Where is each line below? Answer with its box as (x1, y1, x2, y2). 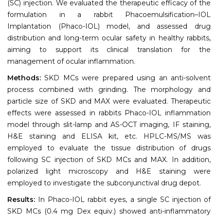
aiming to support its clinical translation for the (7, 45, 211, 54)
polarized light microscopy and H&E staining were (7, 166, 211, 176)
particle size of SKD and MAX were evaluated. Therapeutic (7, 96, 211, 106)
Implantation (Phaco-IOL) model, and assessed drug (7, 21, 211, 31)
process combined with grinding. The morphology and (7, 85, 211, 94)
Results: (7, 195, 35, 204)
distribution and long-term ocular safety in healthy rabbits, (7, 33, 211, 42)
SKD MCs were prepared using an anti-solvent (44, 73, 211, 82)
